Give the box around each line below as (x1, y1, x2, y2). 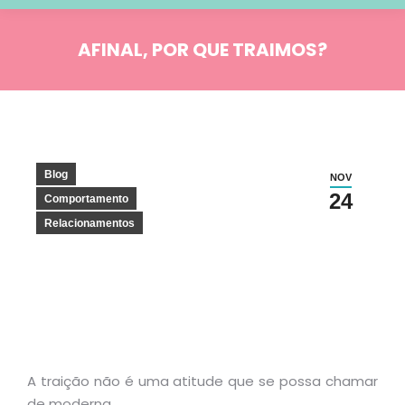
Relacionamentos (44, 217, 135, 230)
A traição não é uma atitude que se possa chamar (27, 372, 378, 391)
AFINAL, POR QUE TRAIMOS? (78, 37, 327, 62)
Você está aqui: (202, 65, 308, 84)
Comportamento (44, 193, 128, 205)
